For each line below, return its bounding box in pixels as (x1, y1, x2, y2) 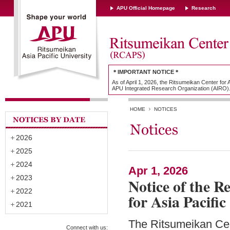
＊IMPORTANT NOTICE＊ (112, 69, 180, 75)
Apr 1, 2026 (128, 164, 188, 177)
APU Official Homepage (117, 5, 175, 11)
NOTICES (154, 106, 177, 112)
